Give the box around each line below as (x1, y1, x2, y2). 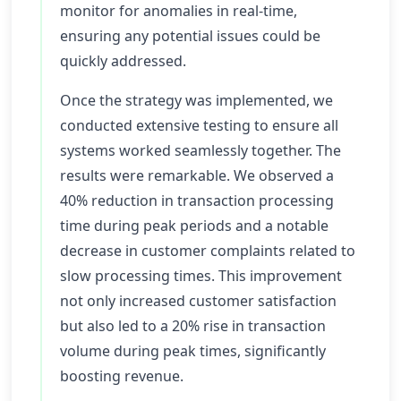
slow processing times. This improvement (60, 266, 342, 286)
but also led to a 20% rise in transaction (60, 316, 326, 336)
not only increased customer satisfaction (60, 291, 337, 311)
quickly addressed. (60, 51, 186, 71)
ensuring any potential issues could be (60, 26, 320, 46)
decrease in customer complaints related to (60, 241, 355, 260)
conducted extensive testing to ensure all (60, 115, 338, 135)
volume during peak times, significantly (60, 341, 326, 361)
